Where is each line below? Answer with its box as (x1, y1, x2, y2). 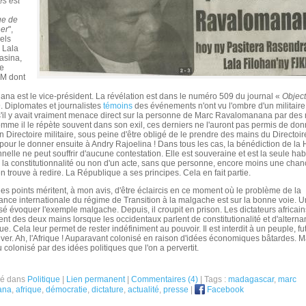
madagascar (228, 275, 274, 284)
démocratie (46, 285, 87, 294)
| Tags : (198, 275, 228, 284)
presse (163, 285, 189, 294)
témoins (103, 101, 133, 111)
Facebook (205, 285, 244, 294)
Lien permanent (66, 275, 125, 284)
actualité (128, 285, 159, 294)
